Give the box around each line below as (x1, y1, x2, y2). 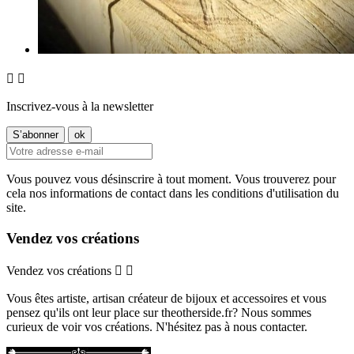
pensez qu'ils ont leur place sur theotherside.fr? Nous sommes (6, 306, 311, 320)
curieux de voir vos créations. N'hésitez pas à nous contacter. (6, 320, 307, 334)
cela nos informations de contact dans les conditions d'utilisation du (6, 186, 339, 200)
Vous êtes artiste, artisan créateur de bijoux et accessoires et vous (6, 292, 326, 306)
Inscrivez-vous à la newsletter (6, 99, 153, 113)
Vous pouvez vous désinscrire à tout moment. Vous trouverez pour (6, 171, 336, 186)
